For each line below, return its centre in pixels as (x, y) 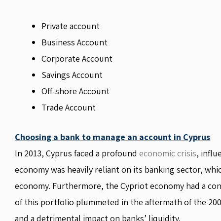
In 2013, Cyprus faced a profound (77, 153)
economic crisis (168, 153)
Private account (71, 26)
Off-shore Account (75, 91)
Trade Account (69, 107)
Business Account (74, 42)
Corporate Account (77, 58)
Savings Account (72, 75)
